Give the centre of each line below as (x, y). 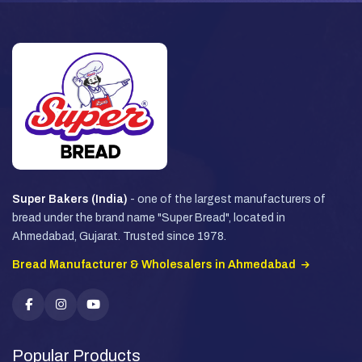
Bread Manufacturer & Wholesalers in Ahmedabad (155, 264)
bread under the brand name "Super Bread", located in (149, 217)
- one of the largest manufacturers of (227, 199)
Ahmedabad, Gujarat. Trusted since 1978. (119, 236)
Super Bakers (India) (70, 199)
